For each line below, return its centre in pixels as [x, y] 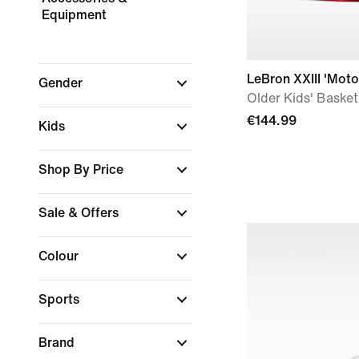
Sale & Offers [80, 213]
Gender [62, 83]
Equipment [74, 15]
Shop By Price [83, 169]
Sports [61, 299]
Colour [60, 256]
